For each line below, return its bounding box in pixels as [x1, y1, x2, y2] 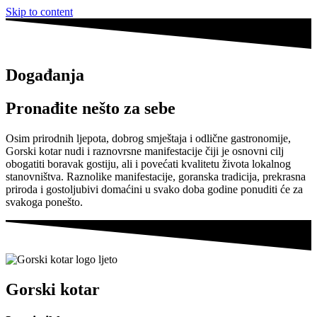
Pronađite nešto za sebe [6, 99, 175, 117]
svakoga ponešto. [6, 195, 83, 208]
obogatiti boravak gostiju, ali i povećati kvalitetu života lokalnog [6, 157, 291, 170]
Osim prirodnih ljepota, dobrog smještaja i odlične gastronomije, [6, 132, 291, 144]
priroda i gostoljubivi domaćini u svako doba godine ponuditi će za [6, 183, 303, 195]
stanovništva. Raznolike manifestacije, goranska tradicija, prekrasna [6, 170, 306, 183]
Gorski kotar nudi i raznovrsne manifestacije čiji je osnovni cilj [6, 144, 284, 157]
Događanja [6, 66, 84, 85]
